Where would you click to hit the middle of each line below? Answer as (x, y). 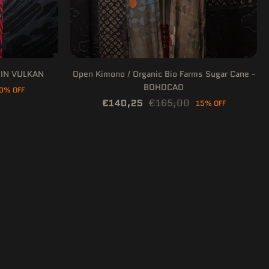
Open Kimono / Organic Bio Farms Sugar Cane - (164, 74)
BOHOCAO (164, 87)
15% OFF (210, 103)
